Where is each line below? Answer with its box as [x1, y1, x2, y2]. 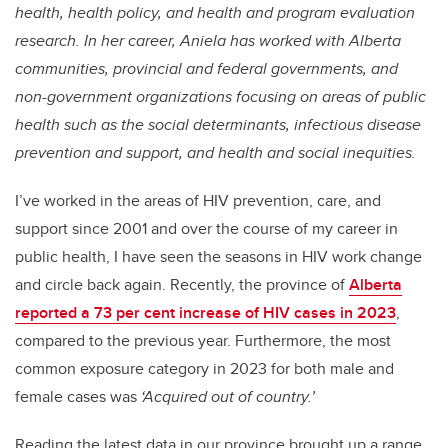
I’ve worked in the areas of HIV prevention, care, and [15, 189, 381, 213]
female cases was [15, 385, 141, 409]
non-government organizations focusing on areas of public [15, 85, 426, 109]
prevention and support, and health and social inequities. [15, 141, 416, 165]
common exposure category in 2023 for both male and [15, 357, 394, 381]
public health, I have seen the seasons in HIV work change [15, 245, 422, 269]
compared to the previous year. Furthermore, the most [15, 329, 391, 353]
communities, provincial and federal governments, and [15, 57, 398, 81]
